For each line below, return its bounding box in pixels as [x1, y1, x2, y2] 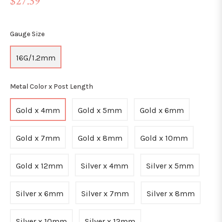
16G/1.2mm [16, 53, 55, 62]
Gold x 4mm [16, 106, 60, 115]
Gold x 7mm [16, 133, 60, 143]
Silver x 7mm [81, 189, 129, 198]
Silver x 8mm [147, 189, 195, 198]
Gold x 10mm [140, 133, 188, 143]
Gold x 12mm [16, 161, 63, 170]
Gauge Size [10, 30, 45, 38]
